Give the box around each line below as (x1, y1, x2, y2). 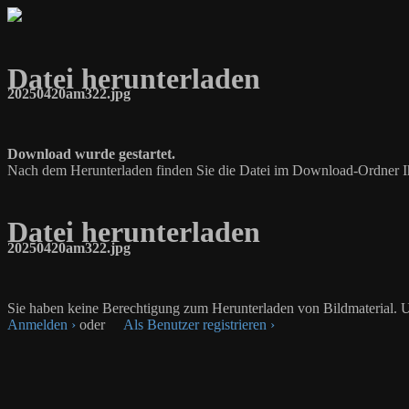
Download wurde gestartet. (7, 146, 175, 163)
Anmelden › (7, 316, 76, 332)
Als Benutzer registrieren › (123, 316, 275, 332)
